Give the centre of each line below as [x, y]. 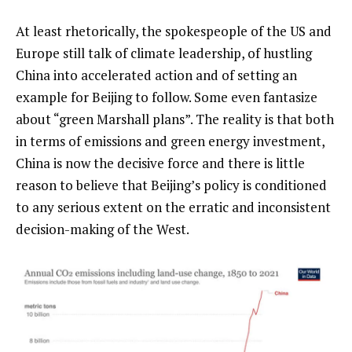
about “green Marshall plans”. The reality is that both [175, 119]
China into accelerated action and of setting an [156, 75]
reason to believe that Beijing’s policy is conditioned [171, 185]
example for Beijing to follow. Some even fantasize [167, 97]
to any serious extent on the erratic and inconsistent [173, 207]
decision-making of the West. [103, 229]
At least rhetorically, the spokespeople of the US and [174, 31]
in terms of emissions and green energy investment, [170, 141]
